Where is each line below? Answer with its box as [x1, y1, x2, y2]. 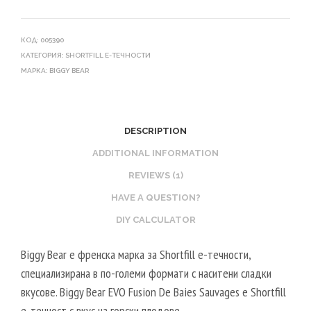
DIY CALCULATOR [115, 215, 196, 226]
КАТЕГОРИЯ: [21, 51, 65, 59]
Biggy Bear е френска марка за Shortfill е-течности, [21, 246, 251, 262]
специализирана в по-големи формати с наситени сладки [21, 264, 271, 281]
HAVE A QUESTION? [110, 192, 201, 203]
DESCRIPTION [124, 126, 187, 137]
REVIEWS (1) [128, 170, 183, 181]
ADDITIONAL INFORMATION [92, 148, 219, 159]
